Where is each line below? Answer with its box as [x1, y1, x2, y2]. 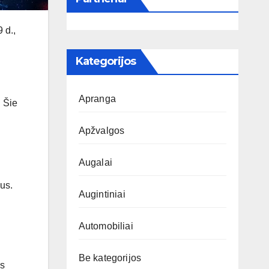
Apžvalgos [78, 125, 125, 136]
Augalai [78, 157, 112, 168]
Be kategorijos [78, 253, 142, 264]
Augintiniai [78, 189, 125, 200]
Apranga [78, 94, 116, 104]
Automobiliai [78, 221, 133, 232]
